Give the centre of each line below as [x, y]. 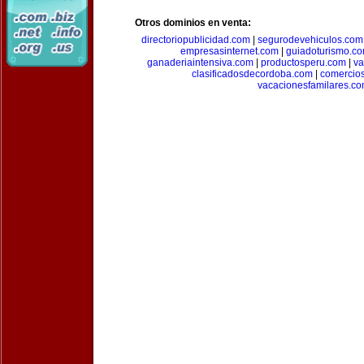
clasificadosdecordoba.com [252, 74]
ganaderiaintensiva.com [200, 63]
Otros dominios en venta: [193, 23]
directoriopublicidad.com [196, 40]
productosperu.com [303, 63]
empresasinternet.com [229, 51]
